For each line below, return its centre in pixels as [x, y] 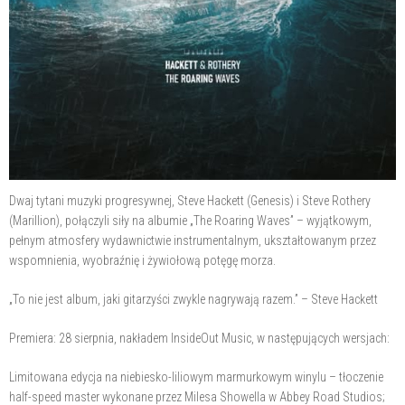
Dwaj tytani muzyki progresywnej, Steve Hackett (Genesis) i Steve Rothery [190, 200]
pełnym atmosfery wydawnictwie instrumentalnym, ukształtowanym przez [193, 240]
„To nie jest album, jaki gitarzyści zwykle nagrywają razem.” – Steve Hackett [193, 299]
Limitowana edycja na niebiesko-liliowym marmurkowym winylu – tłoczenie [196, 377]
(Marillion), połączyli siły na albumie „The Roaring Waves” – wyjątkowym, [190, 220]
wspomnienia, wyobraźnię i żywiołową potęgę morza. [142, 260]
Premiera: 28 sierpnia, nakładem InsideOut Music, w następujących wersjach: [199, 338]
